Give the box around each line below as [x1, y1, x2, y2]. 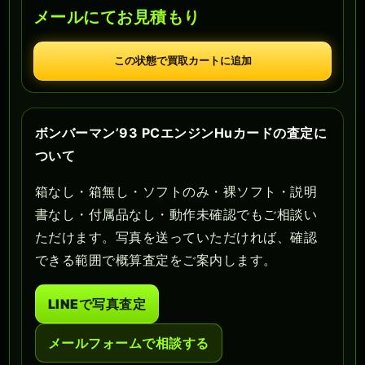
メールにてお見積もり [33, 7, 200, 27]
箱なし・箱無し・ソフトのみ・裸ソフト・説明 [35, 182, 318, 200]
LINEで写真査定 [48, 295, 147, 312]
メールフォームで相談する [48, 334, 209, 351]
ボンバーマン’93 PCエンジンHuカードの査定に [35, 124, 327, 141]
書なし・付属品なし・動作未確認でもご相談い [35, 205, 318, 222]
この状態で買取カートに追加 [113, 54, 252, 67]
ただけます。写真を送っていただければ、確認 [35, 228, 318, 245]
